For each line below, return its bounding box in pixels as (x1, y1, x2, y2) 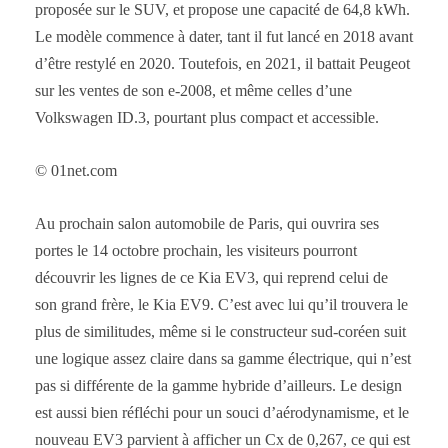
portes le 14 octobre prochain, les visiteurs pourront (35, 241, 357, 259)
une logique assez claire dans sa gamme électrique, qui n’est (35, 349, 411, 367)
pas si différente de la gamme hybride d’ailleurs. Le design (35, 376, 402, 394)
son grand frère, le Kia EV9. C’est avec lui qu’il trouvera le (35, 295, 408, 313)
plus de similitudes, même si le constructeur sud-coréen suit (35, 322, 406, 340)
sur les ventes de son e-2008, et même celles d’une (35, 81, 352, 99)
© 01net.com (35, 161, 117, 179)
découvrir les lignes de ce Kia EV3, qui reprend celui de (35, 268, 388, 286)
